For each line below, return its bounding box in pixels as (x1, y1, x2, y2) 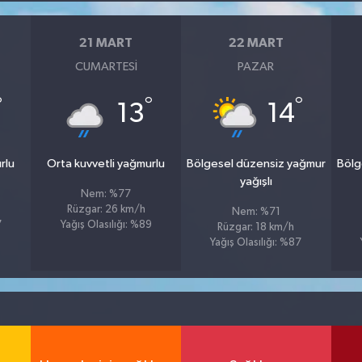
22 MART (228, 36, 284, 50)
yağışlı (239, 175, 272, 187)
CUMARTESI (74, 60, 137, 73)
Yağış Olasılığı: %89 (60, 219, 152, 230)
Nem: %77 (81, 188, 132, 200)
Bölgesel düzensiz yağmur (186, 157, 326, 170)
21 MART (79, 36, 133, 50)
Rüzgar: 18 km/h (217, 221, 295, 233)
